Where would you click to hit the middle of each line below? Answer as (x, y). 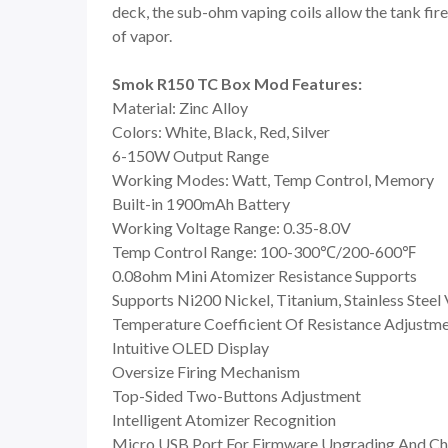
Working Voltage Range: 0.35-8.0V (231, 228)
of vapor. (142, 36)
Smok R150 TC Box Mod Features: (237, 84)
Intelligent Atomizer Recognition (224, 420)
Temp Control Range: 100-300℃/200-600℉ (264, 252)
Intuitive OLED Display (190, 348)
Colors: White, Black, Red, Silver (221, 132)
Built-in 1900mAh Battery (201, 204)
